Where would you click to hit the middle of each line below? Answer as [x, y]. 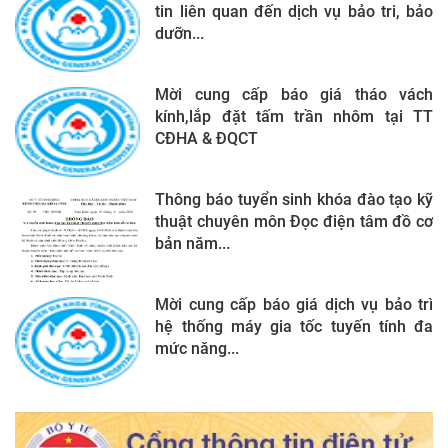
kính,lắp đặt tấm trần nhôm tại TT [294, 116]
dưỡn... [180, 33]
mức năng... [197, 348]
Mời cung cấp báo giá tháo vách [294, 94]
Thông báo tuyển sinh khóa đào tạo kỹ [294, 199]
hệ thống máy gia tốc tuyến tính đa [294, 326]
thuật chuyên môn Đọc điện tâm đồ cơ [294, 221]
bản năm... [193, 243]
